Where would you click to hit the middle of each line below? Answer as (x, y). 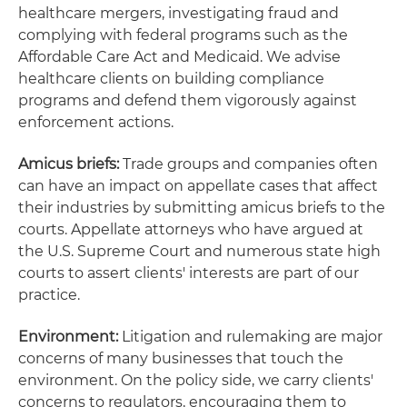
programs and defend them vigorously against (188, 100)
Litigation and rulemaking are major (250, 337)
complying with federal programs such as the (183, 35)
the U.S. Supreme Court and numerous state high (199, 251)
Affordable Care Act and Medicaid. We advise (179, 57)
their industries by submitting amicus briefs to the (202, 208)
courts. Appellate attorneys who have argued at (191, 229)
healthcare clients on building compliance (171, 79)
